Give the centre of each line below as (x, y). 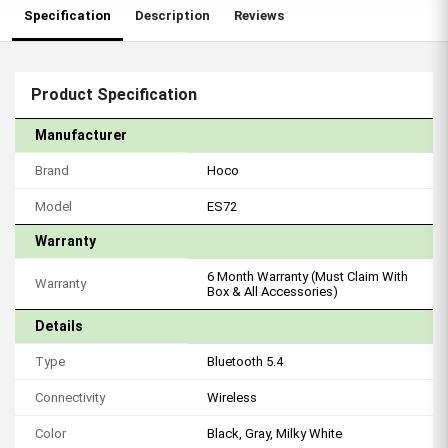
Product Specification (114, 94)
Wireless (232, 397)
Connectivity (70, 397)
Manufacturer (81, 135)
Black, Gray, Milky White (274, 433)
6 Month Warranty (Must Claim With (307, 276)
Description (172, 15)
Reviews (259, 15)
